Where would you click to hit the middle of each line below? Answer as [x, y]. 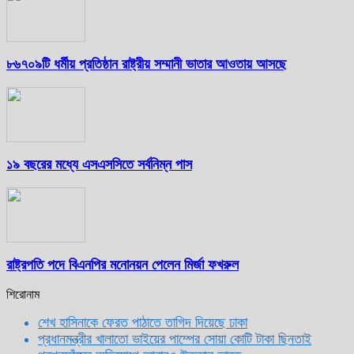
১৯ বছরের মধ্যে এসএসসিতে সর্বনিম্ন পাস [99, 164]
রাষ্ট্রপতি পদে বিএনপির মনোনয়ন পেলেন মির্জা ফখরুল [122, 264]
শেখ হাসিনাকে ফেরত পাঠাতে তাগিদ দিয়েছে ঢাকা [143, 322]
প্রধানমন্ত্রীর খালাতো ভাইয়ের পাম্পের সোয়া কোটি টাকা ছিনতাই [175, 339]
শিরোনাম [23, 294]
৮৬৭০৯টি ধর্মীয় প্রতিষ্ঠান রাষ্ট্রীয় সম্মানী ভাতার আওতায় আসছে [146, 64]
